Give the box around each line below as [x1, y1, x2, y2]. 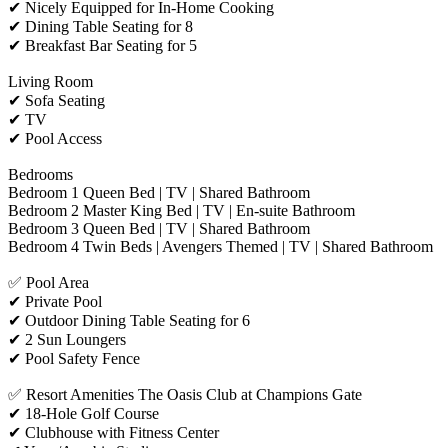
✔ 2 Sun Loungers [8, 330, 126, 348]
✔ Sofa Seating [8, 91, 105, 109]
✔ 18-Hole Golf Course [8, 404, 159, 422]
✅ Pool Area [8, 273, 89, 291]
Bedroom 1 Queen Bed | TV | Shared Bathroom [8, 183, 310, 201]
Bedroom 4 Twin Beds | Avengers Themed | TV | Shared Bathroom [8, 237, 433, 255]
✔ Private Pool [8, 292, 102, 310]
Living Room [8, 72, 93, 90]
